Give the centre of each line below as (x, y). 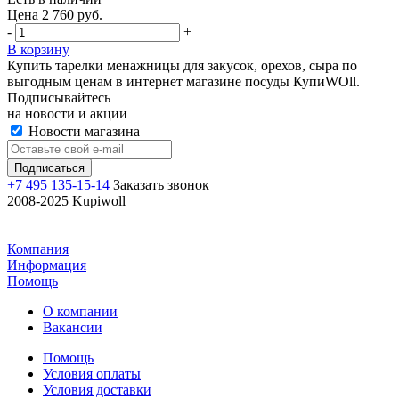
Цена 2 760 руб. (55, 14)
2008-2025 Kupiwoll (66, 200)
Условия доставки (97, 389)
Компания (38, 248)
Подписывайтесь (59, 97)
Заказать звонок (161, 184)
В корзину (38, 49)
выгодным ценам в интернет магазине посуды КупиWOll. (183, 81)
